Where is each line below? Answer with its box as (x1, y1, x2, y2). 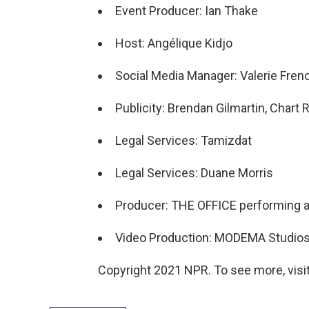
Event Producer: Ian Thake (115, 3, 258, 18)
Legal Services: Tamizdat (115, 133, 252, 148)
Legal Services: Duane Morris (115, 166, 273, 180)
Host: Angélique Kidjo (115, 36, 232, 50)
